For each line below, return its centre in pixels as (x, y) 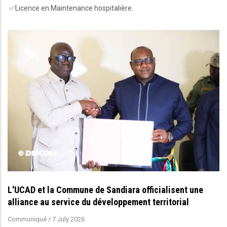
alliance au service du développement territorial (98, 202)
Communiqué (27, 219)
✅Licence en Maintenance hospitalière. (70, 8)
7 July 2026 (68, 219)
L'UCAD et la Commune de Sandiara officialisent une (105, 190)
